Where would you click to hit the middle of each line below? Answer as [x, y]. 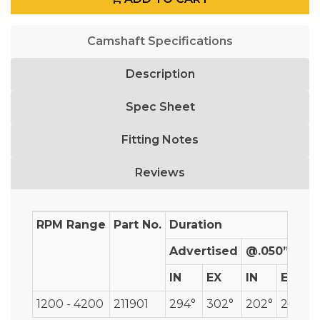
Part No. [137, 225]
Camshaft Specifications [160, 41]
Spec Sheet [160, 107]
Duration [196, 225]
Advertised [204, 251]
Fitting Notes [160, 140]
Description [160, 74]
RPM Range [71, 225]
